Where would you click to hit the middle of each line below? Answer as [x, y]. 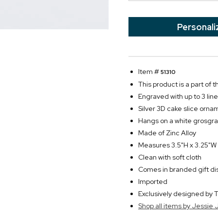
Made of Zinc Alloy [167, 133]
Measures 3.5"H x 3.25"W [177, 145]
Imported [153, 182]
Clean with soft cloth [170, 157]
